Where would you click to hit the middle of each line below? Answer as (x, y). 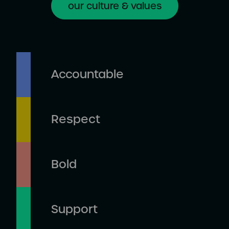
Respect (76, 119)
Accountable (87, 74)
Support (74, 209)
